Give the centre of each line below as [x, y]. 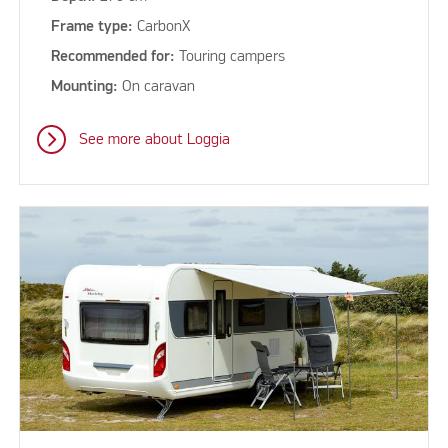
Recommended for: [113, 57]
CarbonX [162, 27]
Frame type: [92, 27]
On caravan [157, 87]
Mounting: [85, 87]
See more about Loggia [154, 140]
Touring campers [230, 57]
